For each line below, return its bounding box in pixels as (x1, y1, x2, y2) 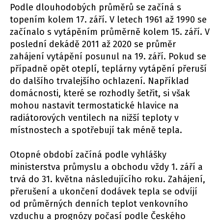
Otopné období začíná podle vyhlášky (10, 149, 166, 161)
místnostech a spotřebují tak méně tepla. (10, 125, 182, 136)
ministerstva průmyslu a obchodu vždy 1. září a (10, 162, 203, 173)
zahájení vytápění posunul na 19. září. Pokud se (10, 51, 206, 62)
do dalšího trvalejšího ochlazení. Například (10, 76, 189, 87)
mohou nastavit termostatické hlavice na (10, 100, 179, 111)
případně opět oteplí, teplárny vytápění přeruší (10, 63, 207, 75)
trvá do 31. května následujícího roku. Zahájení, (10, 174, 205, 185)
